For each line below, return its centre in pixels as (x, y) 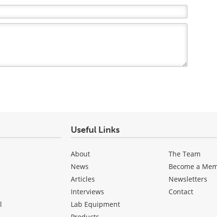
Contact (181, 192)
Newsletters (188, 179)
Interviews (87, 192)
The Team (185, 154)
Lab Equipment (95, 204)
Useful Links (95, 130)
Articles (83, 179)
